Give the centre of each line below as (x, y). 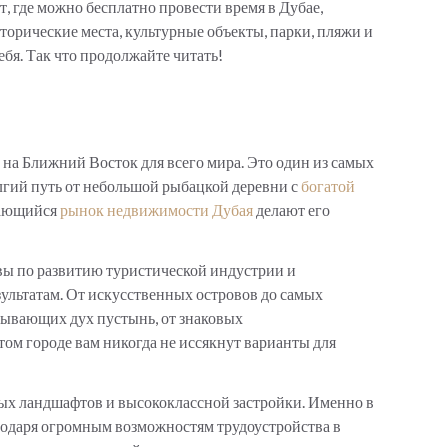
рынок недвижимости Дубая (156, 209)
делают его (291, 209)
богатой (328, 185)
